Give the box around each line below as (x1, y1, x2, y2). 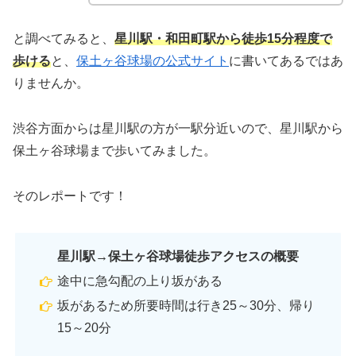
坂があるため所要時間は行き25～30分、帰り (57, 299, 315, 313)
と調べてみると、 (13, 32, 114, 46)
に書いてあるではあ (229, 54, 343, 68)
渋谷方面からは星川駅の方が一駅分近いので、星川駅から (13, 122, 343, 136)
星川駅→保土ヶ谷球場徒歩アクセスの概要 (57, 249, 299, 263)
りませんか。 (13, 76, 89, 91)
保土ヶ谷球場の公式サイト (76, 54, 229, 68)
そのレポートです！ (13, 188, 127, 203)
